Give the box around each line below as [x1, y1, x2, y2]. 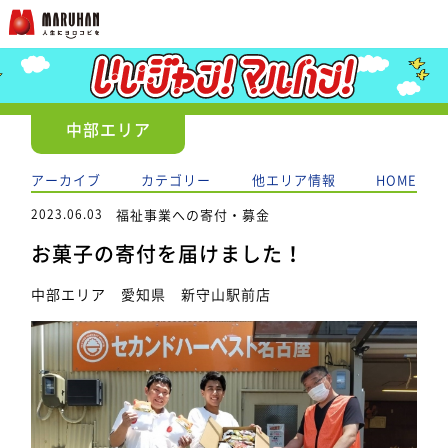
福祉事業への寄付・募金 [116, 204, 271, 224]
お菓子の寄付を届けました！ [31, 243, 305, 264]
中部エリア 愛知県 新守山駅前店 [31, 283, 272, 304]
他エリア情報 [251, 170, 336, 189]
